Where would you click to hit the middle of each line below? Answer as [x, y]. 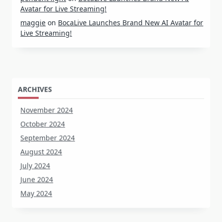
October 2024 [43, 104]
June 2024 [37, 159]
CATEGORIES [39, 211]
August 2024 [41, 131]
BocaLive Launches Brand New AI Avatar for [131, 21]
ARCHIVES [35, 69]
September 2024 [48, 117]
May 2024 [36, 173]
